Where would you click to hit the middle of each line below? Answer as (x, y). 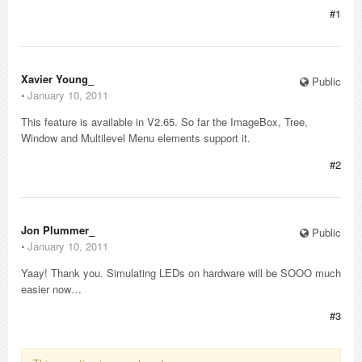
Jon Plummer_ (58, 230)
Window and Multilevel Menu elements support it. (136, 138)
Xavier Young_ (57, 79)
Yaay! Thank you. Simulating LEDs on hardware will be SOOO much (181, 273)
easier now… (51, 289)
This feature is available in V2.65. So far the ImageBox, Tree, (164, 122)
